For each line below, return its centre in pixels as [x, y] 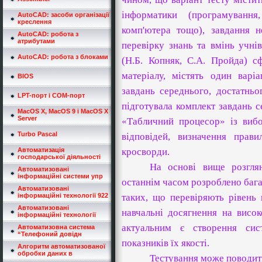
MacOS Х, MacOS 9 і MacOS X [63, 111]
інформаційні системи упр [60, 176]
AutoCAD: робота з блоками [63, 57]
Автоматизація [41, 150]
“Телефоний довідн [50, 234]
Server [27, 118]
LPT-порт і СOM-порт [51, 95]
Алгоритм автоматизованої [61, 246]
